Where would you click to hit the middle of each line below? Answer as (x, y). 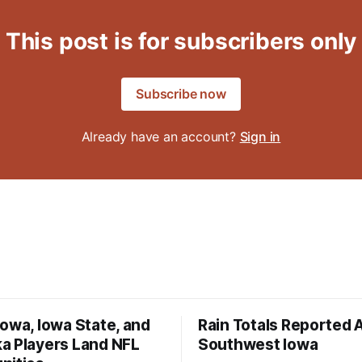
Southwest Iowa (258, 344)
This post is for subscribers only (181, 42)
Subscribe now (181, 94)
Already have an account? (160, 137)
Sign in (260, 137)
